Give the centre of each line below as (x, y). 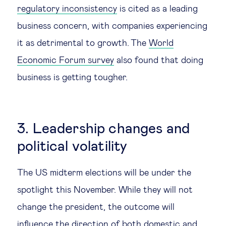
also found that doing (159, 61)
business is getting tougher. (72, 78)
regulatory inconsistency (67, 9)
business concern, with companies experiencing (112, 26)
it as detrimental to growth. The (83, 43)
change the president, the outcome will (96, 207)
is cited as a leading (157, 9)
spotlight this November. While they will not (105, 190)
